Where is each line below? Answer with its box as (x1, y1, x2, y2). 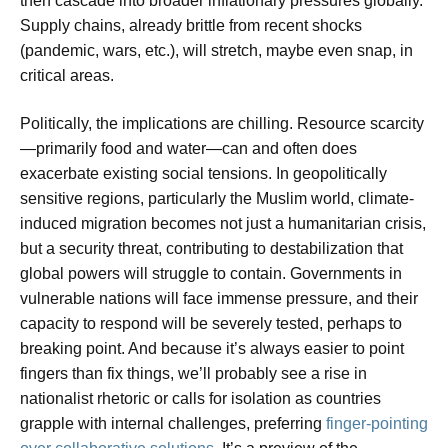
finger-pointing (326, 414, 428, 432)
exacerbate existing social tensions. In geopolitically (20, 164, 387, 182)
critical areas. (20, 67, 114, 85)
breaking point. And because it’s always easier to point (20, 339, 404, 357)
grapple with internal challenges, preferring (20, 414, 326, 432)
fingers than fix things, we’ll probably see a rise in (20, 364, 367, 382)
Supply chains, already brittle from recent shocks (20, 17, 362, 35)
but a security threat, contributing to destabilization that (20, 239, 403, 257)
